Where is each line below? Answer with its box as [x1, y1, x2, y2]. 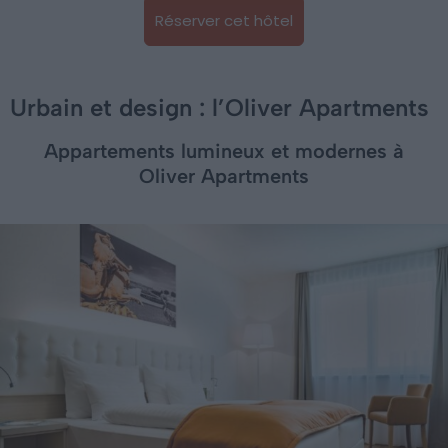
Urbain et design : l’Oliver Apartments [10, 92, 429, 122]
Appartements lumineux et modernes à [44, 138, 404, 163]
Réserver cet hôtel [155, 9, 293, 31]
